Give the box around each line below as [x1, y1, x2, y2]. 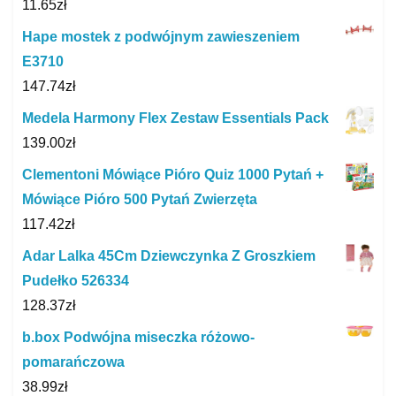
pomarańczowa [22, 354, 125, 369]
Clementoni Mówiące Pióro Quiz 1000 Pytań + [22, 166, 324, 182]
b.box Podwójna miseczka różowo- [22, 329, 255, 345]
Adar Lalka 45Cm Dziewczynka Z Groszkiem [22, 247, 316, 263]
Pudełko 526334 [22, 272, 129, 288]
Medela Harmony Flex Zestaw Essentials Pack [22, 110, 329, 126]
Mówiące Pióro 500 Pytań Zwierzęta [22, 191, 257, 207]
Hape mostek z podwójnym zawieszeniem [22, 28, 300, 44]
